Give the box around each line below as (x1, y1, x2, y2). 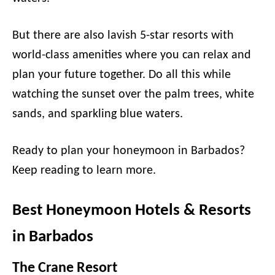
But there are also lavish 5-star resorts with (12, 29, 234, 42)
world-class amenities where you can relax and (12, 49, 251, 61)
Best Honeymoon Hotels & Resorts (12, 203, 251, 219)
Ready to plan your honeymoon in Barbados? (12, 145, 245, 157)
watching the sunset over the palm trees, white (12, 88, 254, 101)
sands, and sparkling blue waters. (12, 108, 186, 120)
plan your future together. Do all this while (12, 69, 231, 81)
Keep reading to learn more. (12, 165, 156, 177)
